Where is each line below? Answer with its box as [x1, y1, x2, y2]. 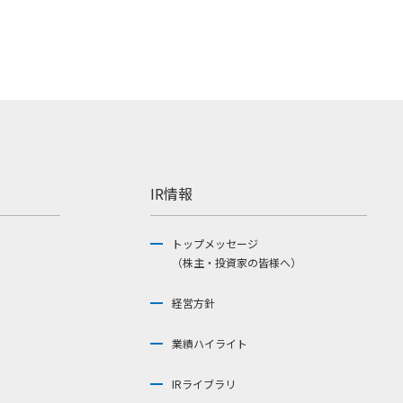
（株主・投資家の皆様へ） [172, 255, 301, 271]
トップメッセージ [172, 236, 258, 252]
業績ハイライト [172, 336, 247, 352]
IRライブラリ [172, 376, 236, 392]
